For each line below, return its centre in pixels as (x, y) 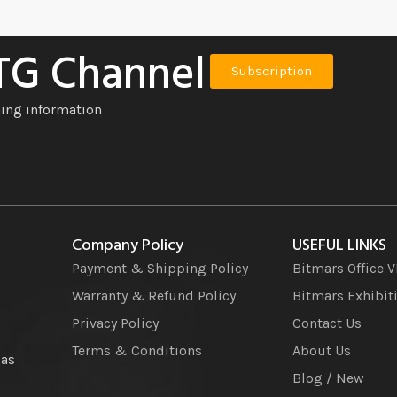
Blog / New (328, 378)
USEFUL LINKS (339, 245)
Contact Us (327, 323)
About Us (321, 350)
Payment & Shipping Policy (160, 268)
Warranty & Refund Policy (153, 295)
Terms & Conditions (136, 350)
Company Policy (127, 245)
